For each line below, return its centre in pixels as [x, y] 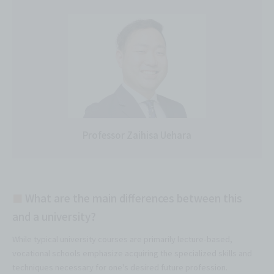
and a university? [54, 216]
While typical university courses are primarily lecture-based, [122, 239]
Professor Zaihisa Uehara [137, 135]
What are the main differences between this [132, 198]
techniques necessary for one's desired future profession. [120, 267]
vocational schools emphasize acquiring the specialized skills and [132, 253]
